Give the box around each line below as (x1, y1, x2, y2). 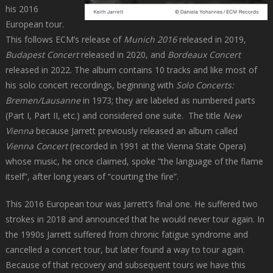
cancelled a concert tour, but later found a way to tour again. (5, 244, 245, 256)
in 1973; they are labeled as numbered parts (80, 94, 255, 107)
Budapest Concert (5, 49, 79, 61)
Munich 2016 (123, 34, 177, 46)
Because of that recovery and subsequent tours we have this (5, 259, 246, 271)
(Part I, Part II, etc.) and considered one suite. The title (5, 110, 223, 122)
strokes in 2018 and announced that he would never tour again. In (5, 213, 264, 225)
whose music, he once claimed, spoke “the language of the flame (5, 155, 263, 168)
